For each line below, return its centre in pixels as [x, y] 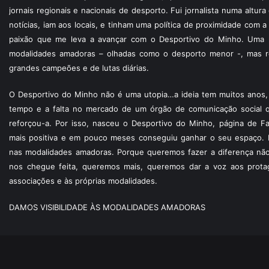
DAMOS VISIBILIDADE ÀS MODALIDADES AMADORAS [107, 207]
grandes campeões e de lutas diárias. [79, 68]
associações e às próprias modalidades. [83, 181]
